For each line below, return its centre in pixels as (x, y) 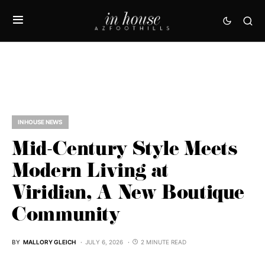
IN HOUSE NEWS (40, 122)
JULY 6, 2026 (104, 242)
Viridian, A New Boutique (128, 195)
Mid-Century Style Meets (125, 151)
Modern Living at (90, 173)
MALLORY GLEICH (49, 242)
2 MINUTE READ (164, 242)
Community (66, 217)
